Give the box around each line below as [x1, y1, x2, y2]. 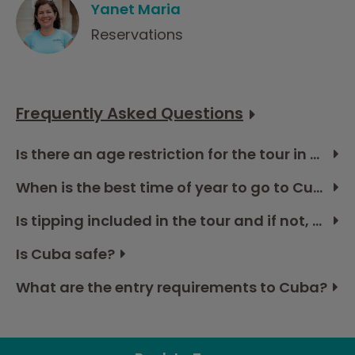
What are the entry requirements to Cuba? [16, 277, 327, 297]
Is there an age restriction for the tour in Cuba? [310, 143, 319, 164]
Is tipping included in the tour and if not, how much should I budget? [312, 210, 322, 231]
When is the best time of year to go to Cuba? [313, 177, 323, 197]
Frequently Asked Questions [16, 101, 243, 124]
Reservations [91, 25, 183, 45]
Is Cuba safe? [16, 243, 115, 264]
